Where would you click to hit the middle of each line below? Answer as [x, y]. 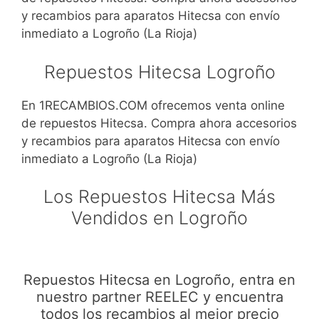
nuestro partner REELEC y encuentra [159, 297]
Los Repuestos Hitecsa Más [159, 197]
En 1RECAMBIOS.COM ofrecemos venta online [153, 105]
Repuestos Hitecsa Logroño [159, 72]
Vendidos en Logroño [159, 218]
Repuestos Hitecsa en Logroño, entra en [159, 280]
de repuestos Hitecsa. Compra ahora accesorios [159, 123]
